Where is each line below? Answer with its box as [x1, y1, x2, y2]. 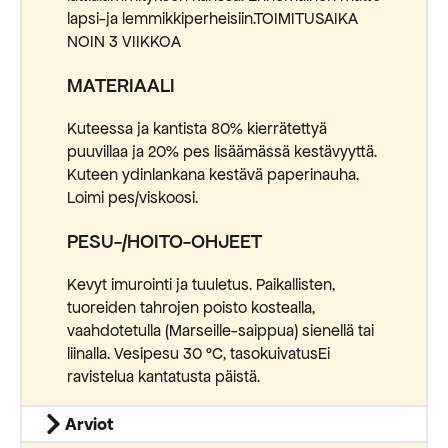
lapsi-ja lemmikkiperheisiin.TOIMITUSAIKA [67, 9, 358, 30]
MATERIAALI [67, 73, 175, 99]
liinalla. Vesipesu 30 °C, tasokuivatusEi [67, 344, 330, 365]
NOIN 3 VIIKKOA [67, 32, 181, 53]
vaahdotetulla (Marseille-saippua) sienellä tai [67, 321, 374, 342]
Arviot [64, 413, 114, 436]
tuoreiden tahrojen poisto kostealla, [67, 298, 315, 319]
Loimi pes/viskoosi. [67, 188, 198, 209]
